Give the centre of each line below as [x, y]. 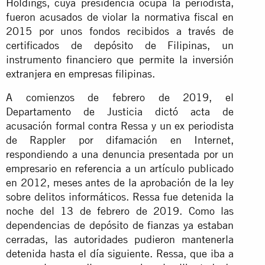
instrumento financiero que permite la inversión [120, 59]
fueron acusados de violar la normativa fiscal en [120, 17]
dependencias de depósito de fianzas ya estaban [120, 225]
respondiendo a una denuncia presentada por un [120, 154]
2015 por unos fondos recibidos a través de [120, 31]
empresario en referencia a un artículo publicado [120, 168]
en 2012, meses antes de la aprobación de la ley [120, 182]
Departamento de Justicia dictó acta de [120, 111]
